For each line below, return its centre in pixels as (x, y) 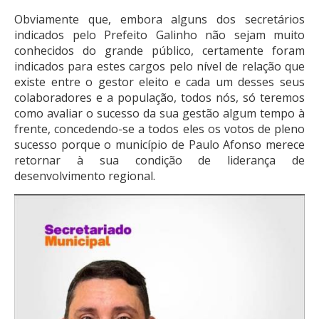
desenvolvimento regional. (85, 176)
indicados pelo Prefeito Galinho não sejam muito (159, 35)
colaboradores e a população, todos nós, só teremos (159, 97)
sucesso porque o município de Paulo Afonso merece (159, 144)
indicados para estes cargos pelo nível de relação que (159, 66)
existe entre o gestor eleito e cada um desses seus (159, 82)
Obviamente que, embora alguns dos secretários (159, 19)
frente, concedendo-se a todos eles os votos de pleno (159, 129)
